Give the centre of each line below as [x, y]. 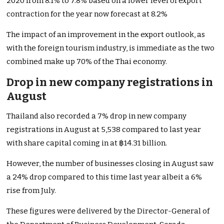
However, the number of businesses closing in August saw [110, 164]
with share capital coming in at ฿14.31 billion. [87, 143]
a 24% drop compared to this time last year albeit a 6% [104, 177]
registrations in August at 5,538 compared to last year [104, 130]
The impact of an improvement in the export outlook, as [106, 35]
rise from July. [31, 191]
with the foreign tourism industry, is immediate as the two [111, 48]
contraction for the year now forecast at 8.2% [87, 14]
